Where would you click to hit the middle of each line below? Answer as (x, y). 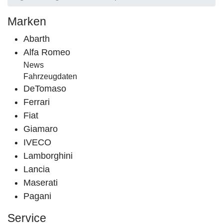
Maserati (41, 183)
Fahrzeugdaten (50, 76)
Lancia (37, 169)
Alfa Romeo (47, 52)
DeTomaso (45, 89)
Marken (27, 21)
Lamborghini (48, 156)
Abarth (37, 39)
